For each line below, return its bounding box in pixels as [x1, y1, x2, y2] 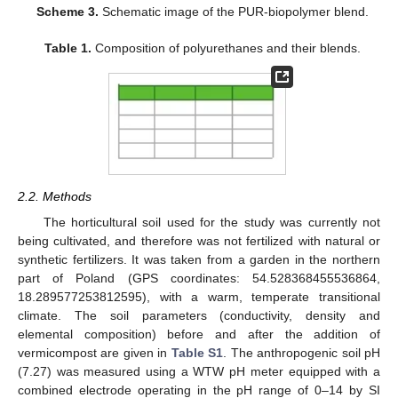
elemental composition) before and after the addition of [18, 326, 380, 341]
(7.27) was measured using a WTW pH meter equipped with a [18, 363, 380, 378]
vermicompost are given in [18, 345, 171, 360]
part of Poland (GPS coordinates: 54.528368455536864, [18, 270, 380, 285]
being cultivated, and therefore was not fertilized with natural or [18, 233, 380, 248]
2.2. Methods [18, 189, 92, 204]
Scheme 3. [36, 4, 99, 19]
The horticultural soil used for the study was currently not [43, 214, 380, 229]
